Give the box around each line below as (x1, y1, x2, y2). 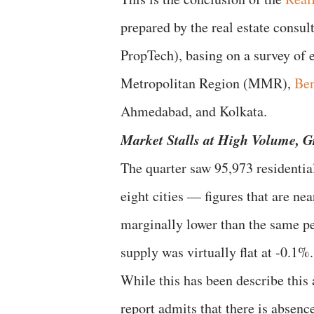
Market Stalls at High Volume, (121, 130, 303, 149)
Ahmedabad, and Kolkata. (121, 102, 267, 121)
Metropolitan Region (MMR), (121, 74, 294, 93)
